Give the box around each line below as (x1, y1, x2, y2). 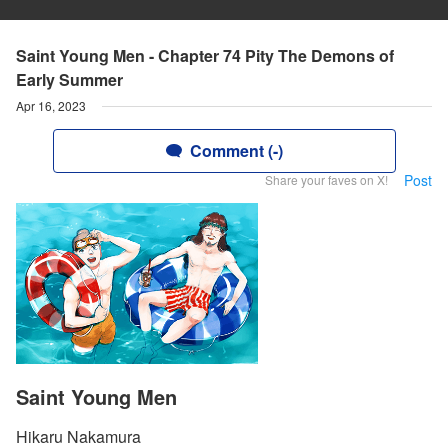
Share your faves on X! (265, 171, 388, 188)
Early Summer (16, 68, 123, 91)
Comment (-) (189, 139, 283, 162)
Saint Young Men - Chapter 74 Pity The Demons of (16, 44, 394, 67)
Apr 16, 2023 (16, 97, 86, 114)
